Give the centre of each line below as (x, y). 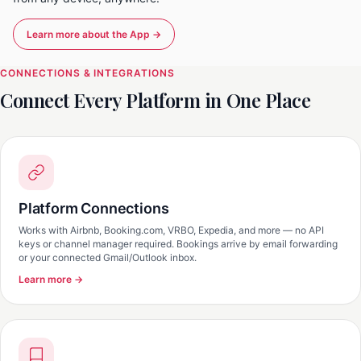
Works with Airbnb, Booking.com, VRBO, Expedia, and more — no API (171, 230)
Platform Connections (94, 208)
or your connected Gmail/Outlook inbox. (108, 257)
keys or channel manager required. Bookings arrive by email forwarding (178, 244)
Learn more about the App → (94, 34)
